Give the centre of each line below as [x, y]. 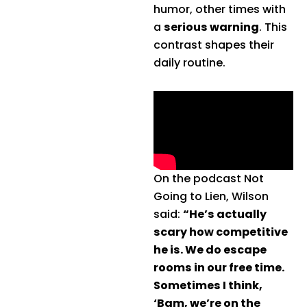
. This [273, 27]
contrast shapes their [214, 45]
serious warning [211, 27]
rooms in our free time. [219, 267]
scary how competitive [221, 232]
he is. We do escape [210, 249]
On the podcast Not [209, 178]
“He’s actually [225, 214]
